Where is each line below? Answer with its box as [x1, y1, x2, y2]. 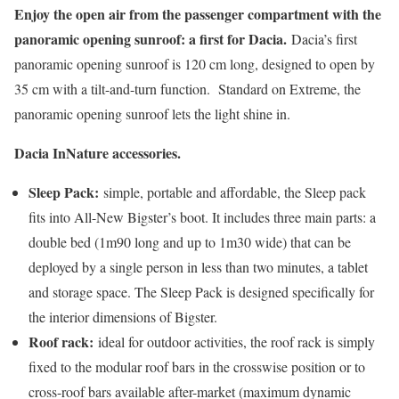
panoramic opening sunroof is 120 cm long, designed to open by [14, 53, 375, 73]
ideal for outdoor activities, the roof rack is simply [94, 331, 375, 351]
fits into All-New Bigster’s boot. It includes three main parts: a [28, 207, 376, 226]
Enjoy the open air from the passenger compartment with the [14, 3, 381, 24]
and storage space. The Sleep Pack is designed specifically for [28, 281, 374, 301]
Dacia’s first [291, 28, 357, 48]
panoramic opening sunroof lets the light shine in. [14, 103, 290, 123]
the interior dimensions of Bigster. [28, 306, 217, 326]
